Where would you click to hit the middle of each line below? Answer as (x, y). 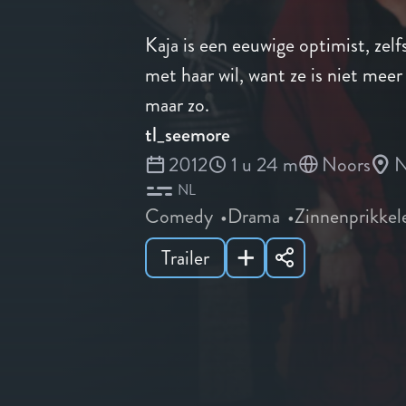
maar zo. (177, 105)
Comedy (179, 217)
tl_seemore (188, 135)
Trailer (185, 257)
